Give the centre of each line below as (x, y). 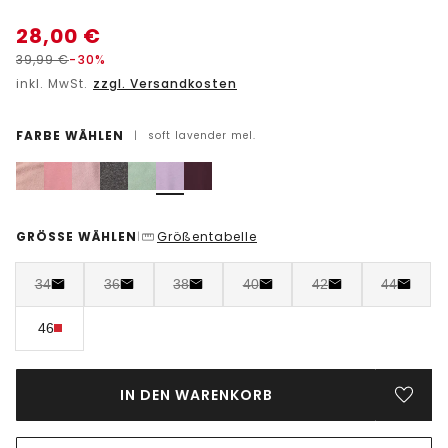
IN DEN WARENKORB (196, 394)
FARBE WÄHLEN (70, 135)
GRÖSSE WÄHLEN (76, 236)
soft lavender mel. (202, 135)
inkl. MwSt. (54, 83)
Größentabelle (207, 236)
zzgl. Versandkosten (165, 83)
